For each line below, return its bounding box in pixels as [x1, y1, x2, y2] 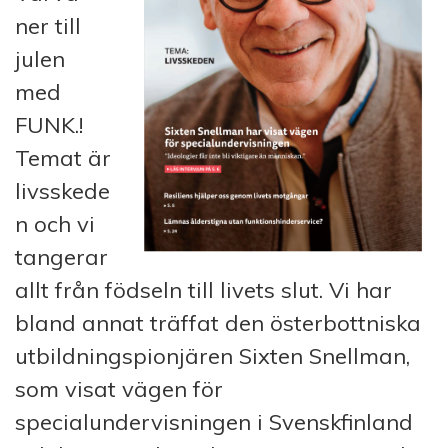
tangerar [15, 242, 108, 271]
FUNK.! [15, 110, 83, 139]
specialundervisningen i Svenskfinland [15, 407, 413, 436]
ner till [15, 11, 81, 40]
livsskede [15, 176, 110, 205]
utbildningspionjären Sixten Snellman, [15, 341, 410, 370]
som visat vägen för [15, 374, 223, 403]
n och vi [15, 209, 95, 238]
